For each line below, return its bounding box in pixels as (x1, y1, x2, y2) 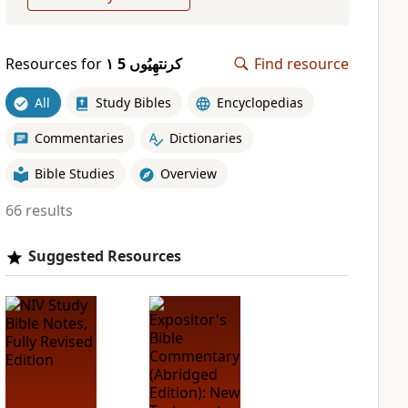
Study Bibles (95, 93, 171, 111)
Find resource (254, 54, 349, 74)
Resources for (5, 54, 106, 74)
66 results (5, 200, 73, 220)
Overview (159, 164, 217, 182)
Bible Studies (34, 164, 115, 182)
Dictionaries (168, 128, 242, 147)
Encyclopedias (216, 93, 303, 111)
